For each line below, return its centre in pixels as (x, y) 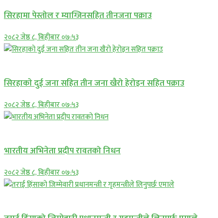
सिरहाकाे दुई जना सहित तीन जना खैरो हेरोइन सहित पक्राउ (94, 83)
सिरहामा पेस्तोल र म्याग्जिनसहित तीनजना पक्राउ (78, 16)
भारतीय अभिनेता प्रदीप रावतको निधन (62, 151)
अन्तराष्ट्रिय (17, 129)
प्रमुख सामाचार (23, 197)
